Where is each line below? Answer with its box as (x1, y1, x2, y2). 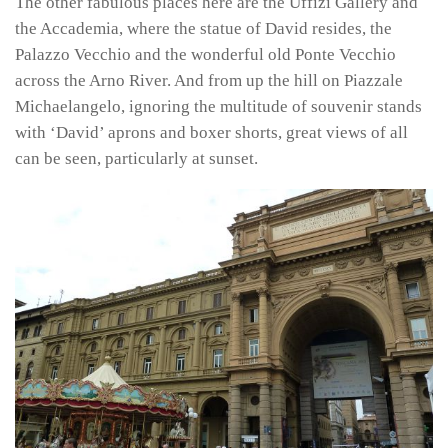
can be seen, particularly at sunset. (15, 149, 258, 169)
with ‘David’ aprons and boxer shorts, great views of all (15, 123, 408, 143)
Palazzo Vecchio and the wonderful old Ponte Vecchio (15, 45, 396, 65)
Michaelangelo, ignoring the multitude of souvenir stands (15, 97, 422, 117)
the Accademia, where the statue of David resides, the (15, 19, 392, 39)
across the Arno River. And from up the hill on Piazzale (15, 71, 403, 91)
